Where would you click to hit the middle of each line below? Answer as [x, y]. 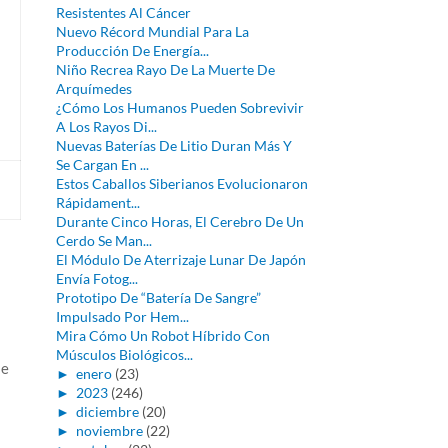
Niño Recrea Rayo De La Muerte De [165, 69]
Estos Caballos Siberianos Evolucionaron [181, 183]
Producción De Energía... [132, 50]
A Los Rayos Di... [106, 126]
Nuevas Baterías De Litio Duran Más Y [173, 145]
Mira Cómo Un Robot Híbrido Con [162, 335]
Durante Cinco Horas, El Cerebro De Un [179, 221]
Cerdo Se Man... [103, 240]
